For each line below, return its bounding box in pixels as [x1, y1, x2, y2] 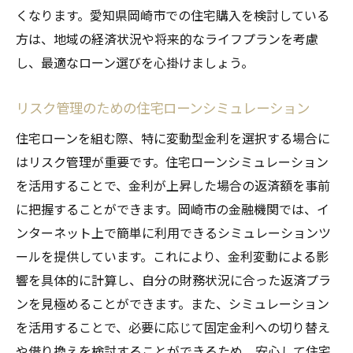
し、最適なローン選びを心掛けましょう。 [16, 52, 254, 72]
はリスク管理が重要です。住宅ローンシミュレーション [16, 151, 329, 171]
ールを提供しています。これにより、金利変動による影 [16, 246, 329, 266]
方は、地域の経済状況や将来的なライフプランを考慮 [16, 28, 318, 48]
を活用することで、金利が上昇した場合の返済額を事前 [16, 175, 330, 195]
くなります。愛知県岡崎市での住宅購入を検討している [16, 5, 329, 24]
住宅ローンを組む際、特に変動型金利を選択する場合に [16, 128, 330, 147]
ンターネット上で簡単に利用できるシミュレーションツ [16, 222, 331, 242]
